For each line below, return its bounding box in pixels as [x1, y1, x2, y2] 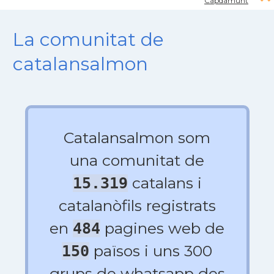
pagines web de [100, 219, 224, 237]
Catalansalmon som [64, 128, 210, 147]
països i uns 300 [89, 242, 212, 260]
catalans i [127, 174, 202, 192]
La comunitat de [12, 28, 164, 51]
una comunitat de [70, 151, 204, 169]
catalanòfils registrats [58, 196, 216, 215]
